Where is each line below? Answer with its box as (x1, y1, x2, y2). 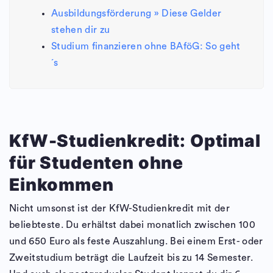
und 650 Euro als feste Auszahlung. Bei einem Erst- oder (9, 236, 263, 247)
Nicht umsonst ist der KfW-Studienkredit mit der (9, 204, 230, 214)
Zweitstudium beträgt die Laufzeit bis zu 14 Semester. (9, 253, 253, 263)
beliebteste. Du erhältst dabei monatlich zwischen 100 (9, 220, 255, 230)
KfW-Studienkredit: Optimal (9, 130, 261, 152)
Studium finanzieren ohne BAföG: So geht (51, 41, 241, 52)
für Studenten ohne (9, 152, 184, 174)
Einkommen (9, 174, 114, 196)
